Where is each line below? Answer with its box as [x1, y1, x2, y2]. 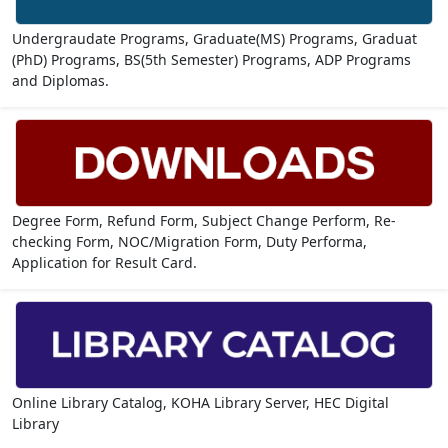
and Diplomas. [12, 70, 109, 90]
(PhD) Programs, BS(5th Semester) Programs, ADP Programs [12, 49, 411, 69]
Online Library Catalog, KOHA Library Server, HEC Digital [12, 393, 389, 413]
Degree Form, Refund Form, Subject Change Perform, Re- [12, 211, 396, 231]
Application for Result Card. [12, 253, 197, 273]
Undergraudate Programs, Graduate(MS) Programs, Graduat [12, 28, 417, 48]
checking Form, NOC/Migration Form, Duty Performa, [12, 232, 367, 252]
